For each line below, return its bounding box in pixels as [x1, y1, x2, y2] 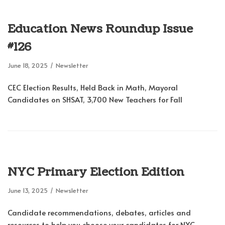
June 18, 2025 [8, 61, 48, 70]
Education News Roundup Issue [8, 21, 193, 38]
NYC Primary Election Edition [8, 164, 184, 181]
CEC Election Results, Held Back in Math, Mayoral [8, 82, 178, 93]
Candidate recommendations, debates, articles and [8, 207, 191, 218]
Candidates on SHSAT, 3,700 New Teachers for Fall [8, 94, 182, 105]
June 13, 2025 [8, 186, 48, 195]
